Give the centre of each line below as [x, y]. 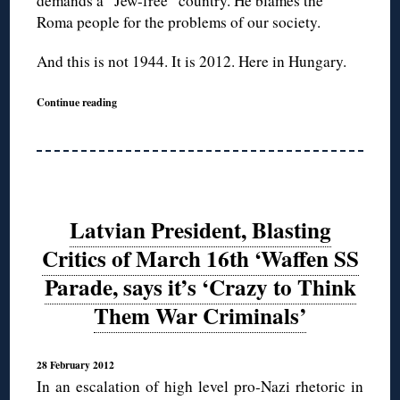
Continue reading [77, 102]
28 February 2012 [76, 365]
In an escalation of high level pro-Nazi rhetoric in [200, 387]
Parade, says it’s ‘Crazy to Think [200, 287]
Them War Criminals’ [200, 315]
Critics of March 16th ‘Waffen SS [200, 258]
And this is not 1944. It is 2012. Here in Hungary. [192, 62]
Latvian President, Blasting [200, 229]
